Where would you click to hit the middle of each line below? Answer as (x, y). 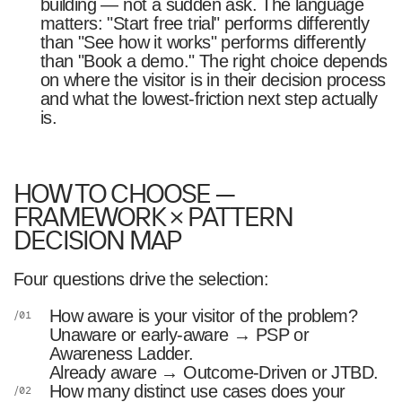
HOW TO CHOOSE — (124, 193)
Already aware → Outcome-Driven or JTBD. (214, 373)
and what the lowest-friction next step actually (209, 99)
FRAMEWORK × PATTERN (153, 216)
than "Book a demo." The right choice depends (214, 61)
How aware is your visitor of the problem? (203, 316)
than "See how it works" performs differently (203, 43)
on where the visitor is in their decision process (213, 80)
